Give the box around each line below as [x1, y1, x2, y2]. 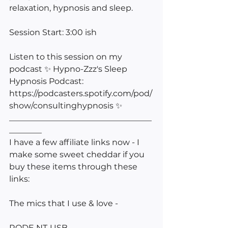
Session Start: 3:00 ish [9, 27, 97, 37]
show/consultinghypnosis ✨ [9, 100, 124, 110]
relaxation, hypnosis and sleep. [9, 3, 133, 13]
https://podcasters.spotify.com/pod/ [9, 88, 152, 98]
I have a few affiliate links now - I [9, 137, 141, 147]
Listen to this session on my [9, 51, 124, 62]
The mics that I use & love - [9, 198, 118, 208]
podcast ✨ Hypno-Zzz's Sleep [9, 64, 129, 74]
